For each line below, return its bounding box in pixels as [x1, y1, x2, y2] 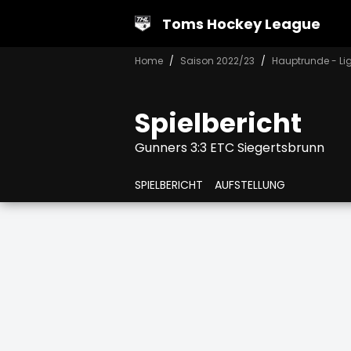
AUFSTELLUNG [215, 176, 285, 193]
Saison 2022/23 [180, 53, 255, 67]
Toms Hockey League [162, 13, 320, 34]
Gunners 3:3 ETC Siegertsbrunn [135, 139, 324, 157]
